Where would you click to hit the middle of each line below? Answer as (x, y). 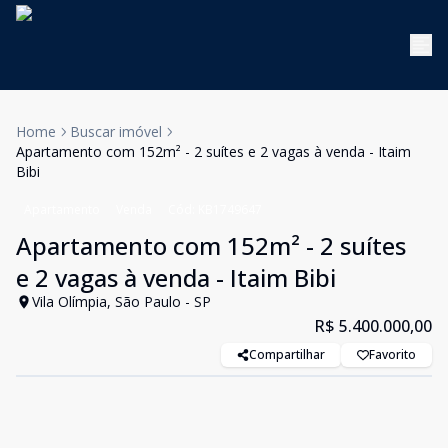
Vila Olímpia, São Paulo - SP (121, 301)
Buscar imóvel (116, 131)
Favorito (392, 354)
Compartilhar (287, 354)
